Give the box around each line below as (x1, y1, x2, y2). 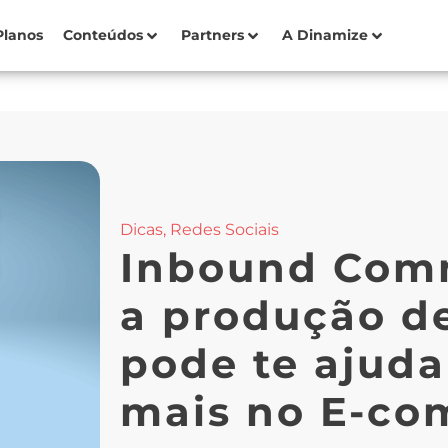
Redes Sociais (170, 220, 279, 240)
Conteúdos (63, 26, 144, 44)
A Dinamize (282, 26, 369, 44)
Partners (181, 26, 245, 44)
